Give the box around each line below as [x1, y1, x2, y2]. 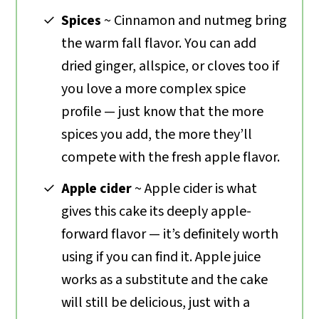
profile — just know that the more [61, 101, 264, 122]
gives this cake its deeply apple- [61, 201, 252, 221]
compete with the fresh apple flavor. [61, 147, 281, 167]
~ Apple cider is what [132, 178, 258, 199]
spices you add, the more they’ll [61, 124, 253, 145]
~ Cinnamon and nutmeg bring [104, 10, 288, 31]
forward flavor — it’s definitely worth [61, 224, 279, 244]
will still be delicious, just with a [61, 292, 251, 313]
